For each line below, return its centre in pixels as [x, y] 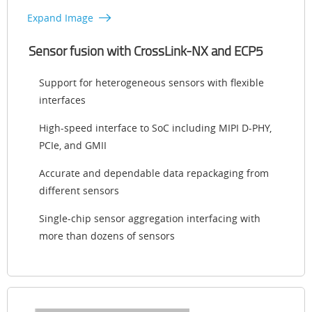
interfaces [62, 100]
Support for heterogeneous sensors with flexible [151, 82]
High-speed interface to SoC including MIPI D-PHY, [155, 127]
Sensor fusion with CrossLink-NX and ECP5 [146, 50]
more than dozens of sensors [107, 235]
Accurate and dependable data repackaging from [154, 173]
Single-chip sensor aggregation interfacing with [150, 218]
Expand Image [60, 17]
